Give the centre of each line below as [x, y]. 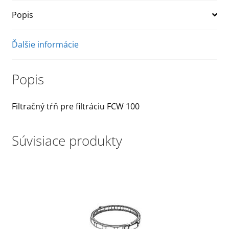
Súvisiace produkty [67, 141]
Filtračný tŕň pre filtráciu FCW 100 [75, 107]
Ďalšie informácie [45, 44]
